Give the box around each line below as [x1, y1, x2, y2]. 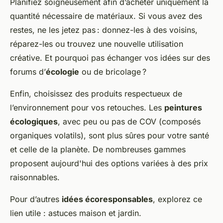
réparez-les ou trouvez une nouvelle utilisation [10, 39, 183, 49]
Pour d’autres [10, 194, 62, 205]
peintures [164, 103, 202, 113]
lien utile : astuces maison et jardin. [10, 208, 141, 219]
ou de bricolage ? [79, 67, 146, 77]
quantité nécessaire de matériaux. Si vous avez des [10, 11, 202, 21]
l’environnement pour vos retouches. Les [10, 103, 164, 113]
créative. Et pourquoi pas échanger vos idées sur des [10, 53, 210, 63]
